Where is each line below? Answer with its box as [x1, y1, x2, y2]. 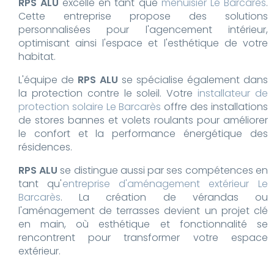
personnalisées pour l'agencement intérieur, [18, 22, 268, 37]
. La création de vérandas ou [61, 190, 268, 204]
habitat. [18, 49, 56, 64]
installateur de [198, 86, 268, 100]
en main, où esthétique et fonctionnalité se [18, 217, 268, 231]
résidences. [18, 139, 72, 154]
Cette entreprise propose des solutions [18, 9, 268, 23]
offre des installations [161, 99, 268, 114]
